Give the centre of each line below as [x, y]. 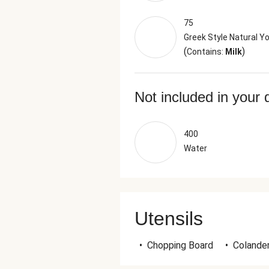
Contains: [206, 52]
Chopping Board [180, 245]
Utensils [169, 219]
